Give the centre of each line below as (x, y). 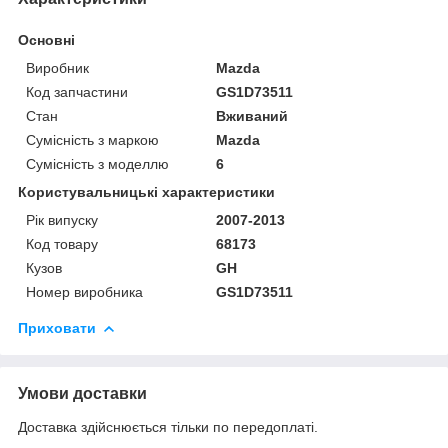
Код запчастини (77, 91)
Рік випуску (62, 219)
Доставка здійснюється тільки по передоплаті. (168, 426)
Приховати (57, 327)
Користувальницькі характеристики (146, 191)
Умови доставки (82, 393)
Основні (46, 39)
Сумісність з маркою (92, 139)
